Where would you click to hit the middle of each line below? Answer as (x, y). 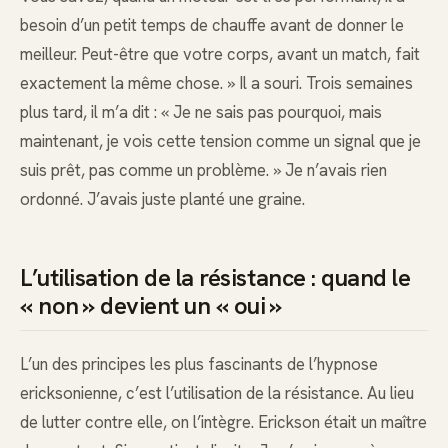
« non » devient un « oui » (151, 306)
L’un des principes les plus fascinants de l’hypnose (199, 363)
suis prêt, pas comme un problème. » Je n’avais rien (203, 169)
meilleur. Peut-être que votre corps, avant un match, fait (220, 53)
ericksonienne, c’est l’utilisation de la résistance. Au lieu (217, 392)
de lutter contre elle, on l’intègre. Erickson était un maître (223, 421)
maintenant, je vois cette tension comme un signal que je (220, 140)
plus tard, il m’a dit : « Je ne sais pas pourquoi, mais (201, 111)
